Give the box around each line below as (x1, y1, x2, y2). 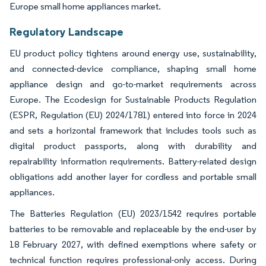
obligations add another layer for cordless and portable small (9, 170, 256, 182)
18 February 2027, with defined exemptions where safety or (9, 238, 256, 250)
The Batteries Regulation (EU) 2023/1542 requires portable (9, 207, 256, 219)
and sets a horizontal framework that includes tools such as (9, 124, 256, 136)
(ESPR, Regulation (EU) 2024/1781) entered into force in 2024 (9, 109, 256, 121)
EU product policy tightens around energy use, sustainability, (9, 47, 256, 59)
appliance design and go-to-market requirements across (9, 78, 256, 90)
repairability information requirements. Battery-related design (9, 155, 256, 167)
